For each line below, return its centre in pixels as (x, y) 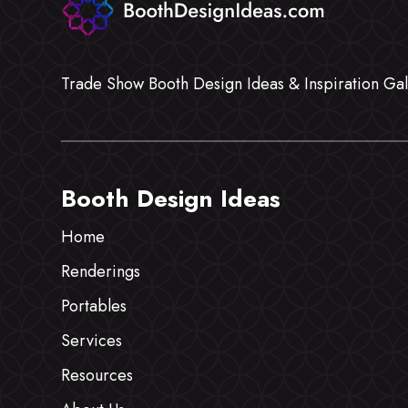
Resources (97, 376)
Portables (94, 306)
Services (92, 341)
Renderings (101, 272)
